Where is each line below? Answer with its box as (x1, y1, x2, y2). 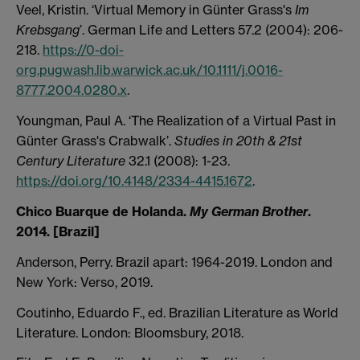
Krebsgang (16, 22, 80, 39)
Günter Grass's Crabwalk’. (16, 133, 174, 149)
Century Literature (16, 153, 125, 170)
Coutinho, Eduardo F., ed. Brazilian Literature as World (16, 304, 338, 321)
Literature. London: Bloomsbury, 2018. (16, 324, 243, 341)
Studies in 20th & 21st (174, 133, 302, 149)
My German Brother (190, 203, 308, 220)
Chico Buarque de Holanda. (16, 203, 190, 220)
